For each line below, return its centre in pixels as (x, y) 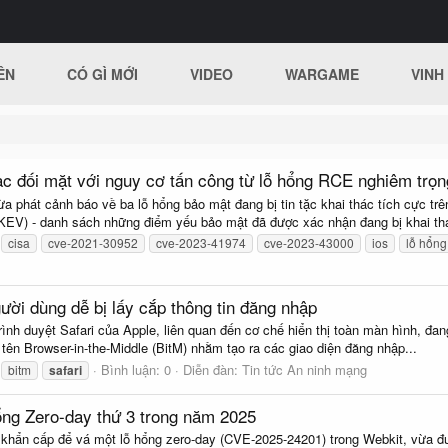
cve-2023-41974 (201, 242)
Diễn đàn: (212, 369)
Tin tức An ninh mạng (304, 369)
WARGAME (322, 74)
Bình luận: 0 (136, 369)
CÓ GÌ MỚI (103, 74)
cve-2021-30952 (93, 242)
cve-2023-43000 (309, 242)
